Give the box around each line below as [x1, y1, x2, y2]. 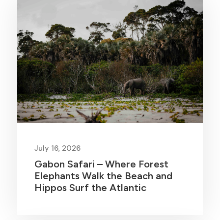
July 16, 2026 [34, 143, 81, 153]
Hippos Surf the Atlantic [34, 182, 146, 193]
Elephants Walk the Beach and [34, 170, 172, 182]
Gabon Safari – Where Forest [34, 158, 168, 170]
